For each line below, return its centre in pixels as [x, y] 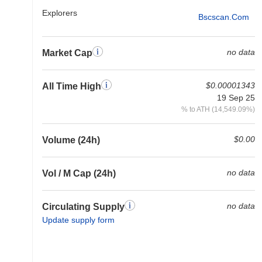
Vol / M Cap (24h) [79, 173]
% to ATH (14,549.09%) [218, 109]
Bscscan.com [224, 17]
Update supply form [78, 220]
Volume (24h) [71, 140]
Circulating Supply [83, 207]
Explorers [60, 13]
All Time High [72, 86]
